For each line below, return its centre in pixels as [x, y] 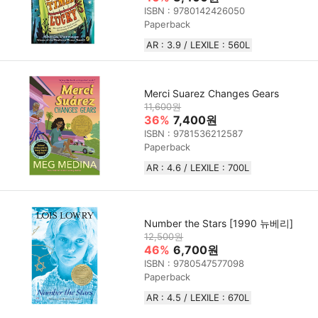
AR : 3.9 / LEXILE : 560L [198, 44]
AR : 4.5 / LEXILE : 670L [198, 298]
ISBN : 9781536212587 [194, 134]
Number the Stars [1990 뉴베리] [219, 224]
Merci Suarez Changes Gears [212, 94]
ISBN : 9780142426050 [195, 10]
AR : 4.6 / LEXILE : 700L [198, 168]
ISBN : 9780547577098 [194, 264]
